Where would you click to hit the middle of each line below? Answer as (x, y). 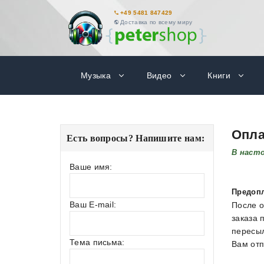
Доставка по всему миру (156, 22)
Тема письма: (97, 242)
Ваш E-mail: (93, 204)
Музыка (96, 75)
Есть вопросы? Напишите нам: (136, 138)
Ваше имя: (91, 167)
